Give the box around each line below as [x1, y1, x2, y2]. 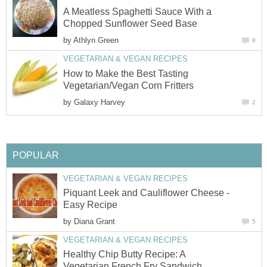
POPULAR [13, 150, 59, 160]
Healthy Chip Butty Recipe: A [63, 249, 185, 260]
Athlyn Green [73, 36, 119, 45]
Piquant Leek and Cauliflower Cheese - [63, 187, 229, 198]
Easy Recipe [63, 199, 117, 210]
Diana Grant [74, 216, 115, 226]
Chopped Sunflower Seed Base [63, 18, 197, 29]
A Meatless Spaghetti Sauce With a [63, 7, 212, 17]
